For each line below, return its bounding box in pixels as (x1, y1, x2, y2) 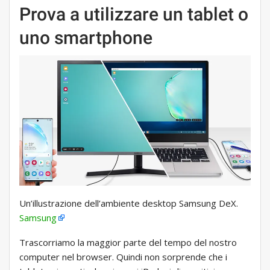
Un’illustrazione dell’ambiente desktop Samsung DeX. (19, 197, 238, 210)
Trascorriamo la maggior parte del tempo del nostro (19, 236, 237, 249)
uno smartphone (19, 27, 152, 49)
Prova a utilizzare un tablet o (19, 4, 248, 25)
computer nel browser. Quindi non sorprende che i (19, 251, 227, 263)
